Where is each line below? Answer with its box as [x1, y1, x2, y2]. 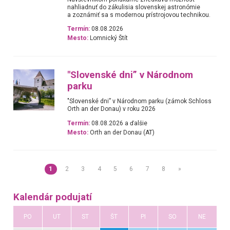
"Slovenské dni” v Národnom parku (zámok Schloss [67, 98, 212, 105]
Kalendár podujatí [13, 191, 92, 203]
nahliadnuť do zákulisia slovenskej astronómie [67, 3, 201, 11]
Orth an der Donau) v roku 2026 [67, 105, 156, 113]
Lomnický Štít [88, 34, 128, 42]
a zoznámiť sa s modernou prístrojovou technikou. [67, 11, 211, 18]
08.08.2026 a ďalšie [90, 119, 148, 127]
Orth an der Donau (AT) [88, 128, 155, 136]
